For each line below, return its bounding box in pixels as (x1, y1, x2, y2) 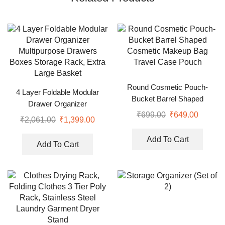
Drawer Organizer (28, 100, 87, 108)
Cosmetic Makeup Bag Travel (119, 106, 216, 115)
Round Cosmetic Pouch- (127, 83, 208, 92)
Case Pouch (147, 118, 188, 127)
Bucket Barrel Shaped (132, 95, 203, 103)
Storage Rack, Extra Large (14, 123, 101, 132)
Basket (46, 135, 69, 143)
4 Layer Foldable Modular (16, 88, 99, 97)
